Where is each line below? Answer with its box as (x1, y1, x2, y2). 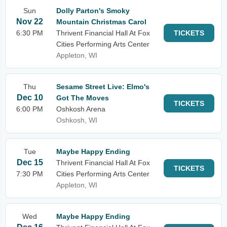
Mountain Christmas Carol (56, 18, 146, 26)
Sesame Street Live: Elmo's (56, 83, 149, 91)
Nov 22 (16, 17, 43, 26)
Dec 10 (16, 93, 43, 102)
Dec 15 (16, 158, 43, 167)
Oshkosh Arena (56, 105, 105, 113)
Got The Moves (56, 94, 109, 102)
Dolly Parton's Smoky (56, 7, 130, 15)
